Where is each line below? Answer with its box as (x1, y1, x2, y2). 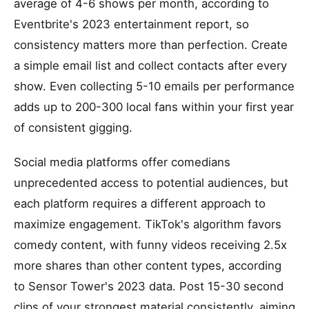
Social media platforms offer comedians (14, 155, 230, 169)
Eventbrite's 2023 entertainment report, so (14, 17, 249, 31)
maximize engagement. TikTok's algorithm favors (14, 217, 281, 231)
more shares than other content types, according (14, 259, 281, 272)
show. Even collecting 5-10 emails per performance (14, 79, 295, 93)
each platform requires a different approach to (14, 197, 266, 210)
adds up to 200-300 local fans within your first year (14, 100, 294, 114)
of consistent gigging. (14, 121, 132, 134)
